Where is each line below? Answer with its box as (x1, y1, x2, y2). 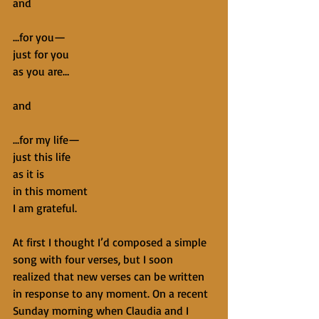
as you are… (13, 64, 69, 78)
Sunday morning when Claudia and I (13, 303, 192, 318)
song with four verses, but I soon (13, 252, 176, 266)
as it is (13, 167, 44, 181)
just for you (13, 47, 69, 61)
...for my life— (13, 132, 80, 147)
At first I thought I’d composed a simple (13, 235, 209, 249)
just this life (13, 150, 70, 164)
